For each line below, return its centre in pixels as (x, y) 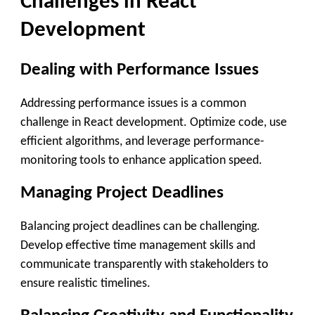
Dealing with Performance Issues (140, 70)
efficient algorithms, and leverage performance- (142, 141)
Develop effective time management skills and (138, 245)
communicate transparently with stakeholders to (144, 264)
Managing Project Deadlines (122, 193)
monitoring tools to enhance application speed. (141, 160)
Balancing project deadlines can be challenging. (140, 226)
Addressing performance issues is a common (133, 103)
